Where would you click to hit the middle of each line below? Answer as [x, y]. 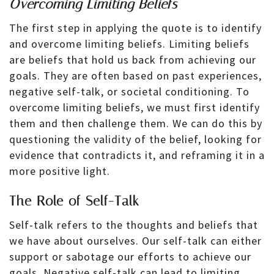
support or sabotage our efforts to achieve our [130, 257]
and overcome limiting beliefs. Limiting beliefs [129, 43]
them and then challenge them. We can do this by [136, 123]
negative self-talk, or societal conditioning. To [129, 91]
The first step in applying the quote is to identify [135, 28]
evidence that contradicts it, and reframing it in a [137, 155]
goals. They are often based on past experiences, [135, 75]
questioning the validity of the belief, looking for [135, 139]
